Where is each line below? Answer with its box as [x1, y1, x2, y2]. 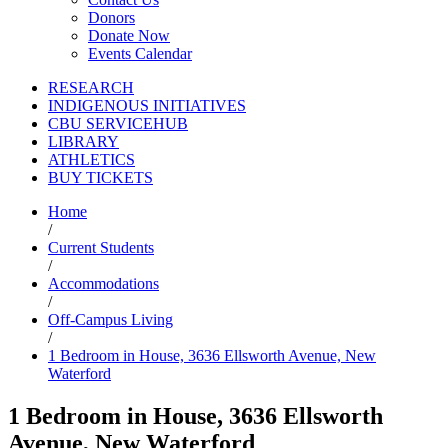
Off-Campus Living [48, 311, 173, 329]
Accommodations [48, 275, 159, 293]
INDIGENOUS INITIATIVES [48, 97, 246, 115]
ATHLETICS [48, 151, 135, 169]
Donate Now [88, 27, 170, 45]
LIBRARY [48, 133, 119, 151]
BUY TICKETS [48, 169, 153, 187]
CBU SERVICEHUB [48, 115, 188, 133]
